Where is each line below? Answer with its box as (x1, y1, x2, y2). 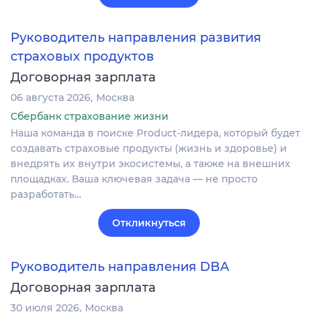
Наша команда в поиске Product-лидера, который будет (10, 126, 300, 139)
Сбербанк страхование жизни (10, 109, 169, 123)
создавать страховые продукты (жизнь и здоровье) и (10, 141, 287, 155)
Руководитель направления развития (10, 30, 261, 46)
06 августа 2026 (10, 91, 91, 104)
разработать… (10, 187, 81, 201)
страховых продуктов (10, 48, 154, 64)
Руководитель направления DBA (10, 258, 229, 274)
